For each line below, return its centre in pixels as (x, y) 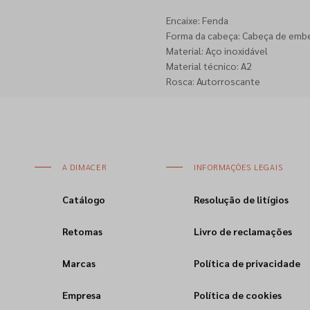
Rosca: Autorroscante (213, 81)
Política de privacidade (247, 263)
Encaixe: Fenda (197, 20)
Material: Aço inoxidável (217, 51)
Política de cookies (237, 295)
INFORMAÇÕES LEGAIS (238, 167)
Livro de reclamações (243, 231)
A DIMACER (84, 167)
